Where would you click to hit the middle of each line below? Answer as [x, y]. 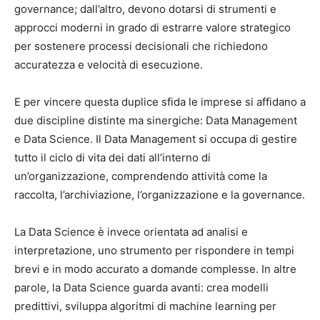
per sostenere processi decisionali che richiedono [141, 46]
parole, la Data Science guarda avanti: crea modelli [141, 287]
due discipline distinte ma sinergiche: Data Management [156, 120]
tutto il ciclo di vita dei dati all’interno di [112, 157]
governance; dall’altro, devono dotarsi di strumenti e [145, 9]
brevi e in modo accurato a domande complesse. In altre [155, 269]
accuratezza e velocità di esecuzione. [109, 64]
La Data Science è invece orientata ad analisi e [131, 231]
